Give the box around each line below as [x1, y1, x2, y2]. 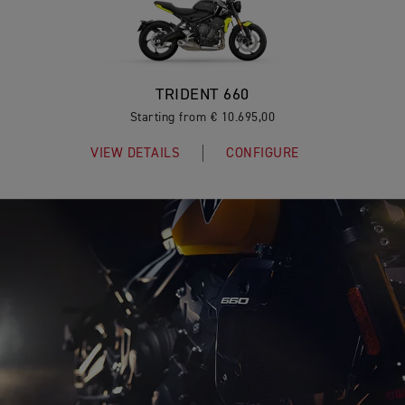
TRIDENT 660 [155, 87, 250, 104]
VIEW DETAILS [90, 146, 180, 161]
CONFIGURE [226, 146, 299, 161]
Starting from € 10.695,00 [129, 111, 276, 125]
